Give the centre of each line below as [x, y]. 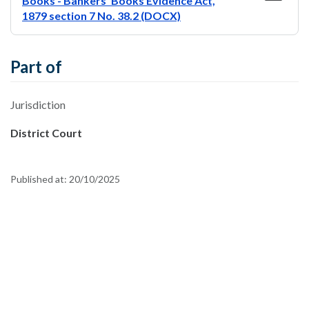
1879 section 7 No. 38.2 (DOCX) [101, 16]
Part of [36, 67]
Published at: [40, 179]
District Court [46, 133]
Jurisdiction [38, 104]
